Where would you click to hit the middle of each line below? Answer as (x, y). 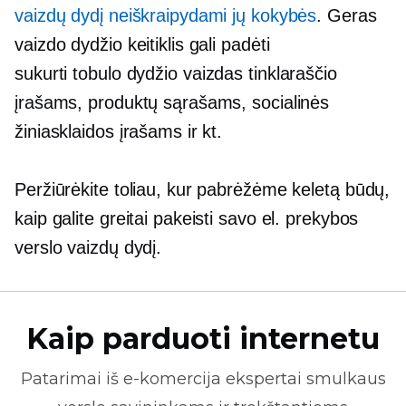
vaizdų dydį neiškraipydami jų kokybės (166, 15)
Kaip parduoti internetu (203, 338)
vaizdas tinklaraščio (257, 73)
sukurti (44, 73)
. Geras (347, 15)
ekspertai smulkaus (303, 379)
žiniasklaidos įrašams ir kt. (119, 131)
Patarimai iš (72, 379)
